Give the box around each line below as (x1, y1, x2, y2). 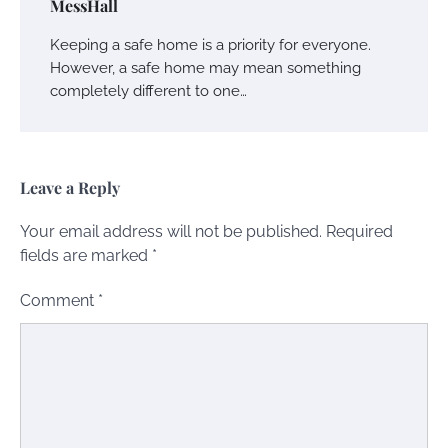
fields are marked (20, 245, 152, 265)
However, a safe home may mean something (50, 58, 361, 76)
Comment (20, 290, 98, 310)
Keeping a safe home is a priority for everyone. (50, 35, 371, 53)
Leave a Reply (20, 176, 120, 198)
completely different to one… (50, 81, 247, 99)
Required (326, 221, 393, 241)
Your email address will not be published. (20, 221, 322, 241)
